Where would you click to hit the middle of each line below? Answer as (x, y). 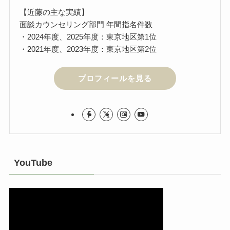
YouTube (33, 162)
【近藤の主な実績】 (54, 12)
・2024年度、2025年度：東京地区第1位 (88, 36)
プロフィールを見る (115, 78)
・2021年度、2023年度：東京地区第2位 (88, 49)
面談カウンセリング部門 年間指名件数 (86, 24)
